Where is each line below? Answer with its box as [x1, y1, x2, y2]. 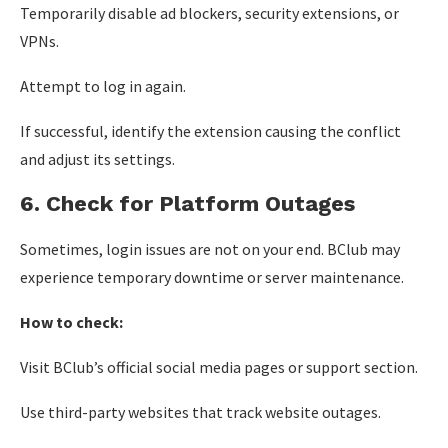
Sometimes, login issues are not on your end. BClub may [20, 239, 400, 259]
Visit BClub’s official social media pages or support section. [20, 357, 418, 377]
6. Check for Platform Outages [20, 191, 355, 216]
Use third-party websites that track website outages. [20, 402, 381, 422]
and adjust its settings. [20, 149, 175, 169]
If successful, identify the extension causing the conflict [20, 121, 401, 141]
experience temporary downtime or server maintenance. [20, 267, 404, 287]
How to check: [20, 312, 123, 332]
